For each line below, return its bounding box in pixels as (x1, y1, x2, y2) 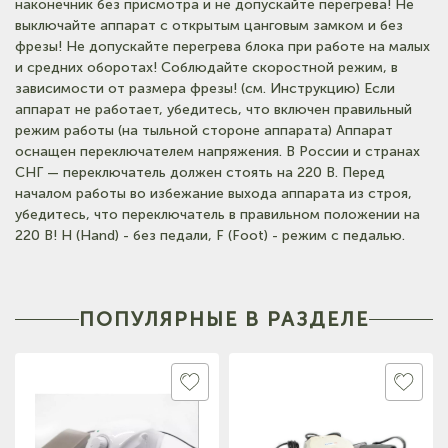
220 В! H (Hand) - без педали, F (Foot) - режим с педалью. (15, 226, 405, 244)
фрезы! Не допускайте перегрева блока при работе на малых (15, 37, 430, 55)
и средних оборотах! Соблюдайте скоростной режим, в (15, 58, 398, 76)
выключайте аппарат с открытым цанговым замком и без (15, 16, 403, 34)
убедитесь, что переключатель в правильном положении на (15, 205, 420, 223)
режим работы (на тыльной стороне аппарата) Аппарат (15, 121, 393, 139)
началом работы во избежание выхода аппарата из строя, (15, 184, 412, 202)
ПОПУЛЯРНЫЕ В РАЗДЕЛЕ (79, 306, 369, 331)
